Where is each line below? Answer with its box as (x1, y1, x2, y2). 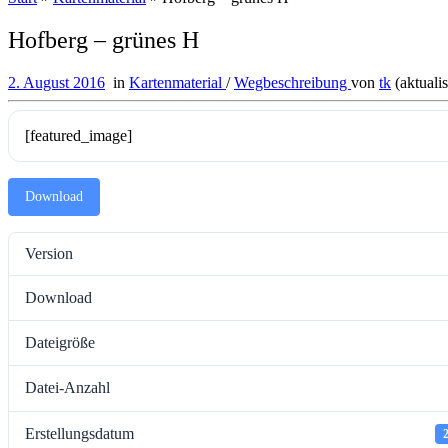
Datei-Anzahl (25, 379, 110, 397)
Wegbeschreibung (234, 73, 351, 91)
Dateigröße (25, 334, 95, 352)
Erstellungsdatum (25, 424, 134, 442)
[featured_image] (25, 126, 132, 144)
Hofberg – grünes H (8, 26, 199, 53)
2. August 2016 (8, 73, 105, 91)
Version (25, 244, 73, 262)
